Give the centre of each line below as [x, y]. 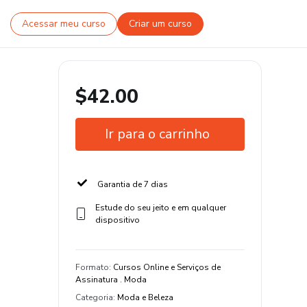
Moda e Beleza [145, 297]
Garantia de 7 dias [133, 184]
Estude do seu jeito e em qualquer [160, 208]
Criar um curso [160, 24]
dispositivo [117, 220]
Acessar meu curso [64, 24]
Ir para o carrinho [157, 134]
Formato [92, 267]
